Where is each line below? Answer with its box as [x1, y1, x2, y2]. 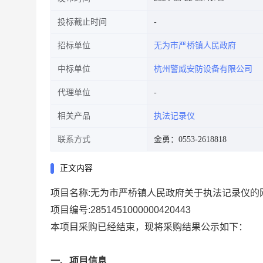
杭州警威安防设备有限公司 [154, 65, 252, 73]
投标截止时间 [58, 18, 107, 26]
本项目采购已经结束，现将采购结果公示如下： [50, 222, 248, 232]
